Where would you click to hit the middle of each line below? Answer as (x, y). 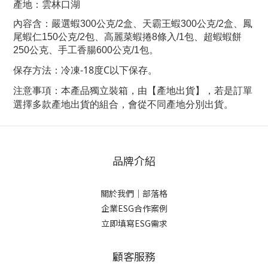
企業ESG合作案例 (134, 208)
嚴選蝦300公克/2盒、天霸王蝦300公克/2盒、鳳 (152, 24)
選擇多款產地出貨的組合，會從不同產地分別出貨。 (123, 104)
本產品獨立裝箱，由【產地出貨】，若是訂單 (157, 90)
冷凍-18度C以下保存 (104, 70)
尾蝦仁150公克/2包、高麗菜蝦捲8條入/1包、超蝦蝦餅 (127, 37)
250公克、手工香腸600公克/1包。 (86, 50)
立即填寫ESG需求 (134, 223)
